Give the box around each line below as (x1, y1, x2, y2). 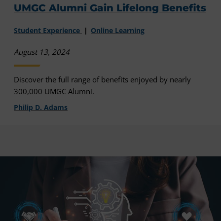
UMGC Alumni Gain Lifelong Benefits (14, 2, 206, 14)
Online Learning (91, 25, 145, 35)
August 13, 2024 (14, 46, 70, 57)
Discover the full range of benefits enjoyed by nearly (14, 74, 191, 84)
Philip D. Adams (14, 102, 68, 112)
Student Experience (14, 25, 82, 35)
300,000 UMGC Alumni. (14, 86, 94, 96)
